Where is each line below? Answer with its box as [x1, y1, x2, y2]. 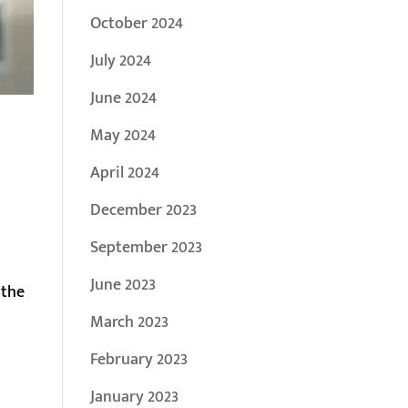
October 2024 [89, 10, 183, 37]
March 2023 [89, 309, 168, 336]
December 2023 [89, 197, 197, 224]
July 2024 [89, 47, 151, 75]
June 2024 [89, 85, 157, 112]
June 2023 [89, 271, 156, 299]
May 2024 [89, 122, 156, 149]
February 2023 [89, 346, 188, 373]
